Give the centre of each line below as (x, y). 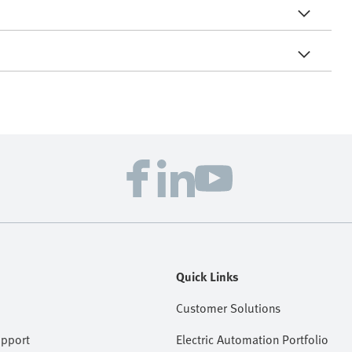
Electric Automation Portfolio (252, 339)
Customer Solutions (228, 308)
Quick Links (207, 276)
